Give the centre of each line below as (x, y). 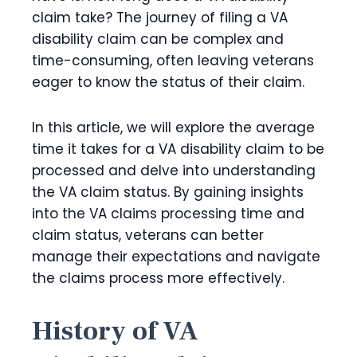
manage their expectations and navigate (176, 257)
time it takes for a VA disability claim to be (178, 149)
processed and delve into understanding (174, 171)
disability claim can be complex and (158, 39)
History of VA (115, 331)
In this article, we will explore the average (173, 128)
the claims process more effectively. (158, 279)
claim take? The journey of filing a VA (160, 18)
